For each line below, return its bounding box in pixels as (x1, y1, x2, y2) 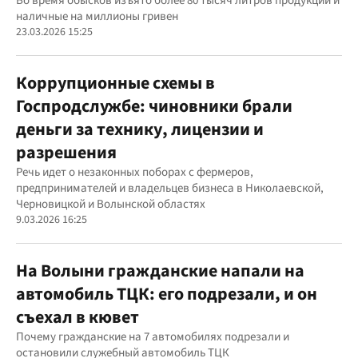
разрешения (16, 139, 117, 165)
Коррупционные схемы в (16, 70, 215, 96)
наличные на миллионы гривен (16, 7, 178, 25)
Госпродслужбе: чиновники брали (16, 93, 292, 119)
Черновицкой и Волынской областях (16, 195, 205, 213)
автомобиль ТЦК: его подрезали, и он (16, 280, 317, 307)
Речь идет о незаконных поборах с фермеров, (16, 163, 253, 181)
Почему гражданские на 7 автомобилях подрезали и (16, 328, 289, 345)
